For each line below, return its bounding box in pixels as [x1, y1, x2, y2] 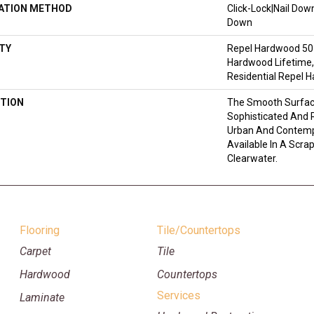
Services [156, 289, 200, 303]
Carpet [20, 245, 52, 259]
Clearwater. [227, 153, 278, 165]
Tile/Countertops [156, 224, 240, 238]
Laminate [20, 291, 65, 305]
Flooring [20, 224, 60, 238]
